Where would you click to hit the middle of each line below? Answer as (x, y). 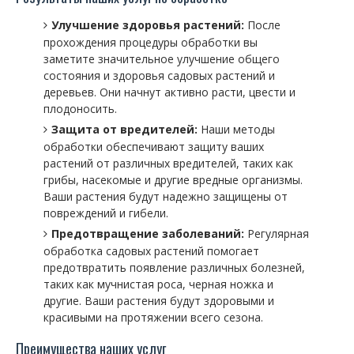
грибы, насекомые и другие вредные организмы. (173, 180)
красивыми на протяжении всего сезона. (153, 317)
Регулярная (277, 233)
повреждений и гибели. (106, 213)
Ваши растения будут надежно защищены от (166, 196)
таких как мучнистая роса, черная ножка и (158, 284)
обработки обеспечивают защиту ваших (154, 147)
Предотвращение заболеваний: (148, 233)
